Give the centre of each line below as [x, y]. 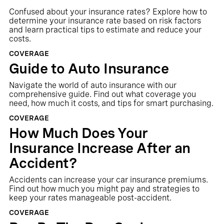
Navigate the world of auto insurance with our [92, 85]
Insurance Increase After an [99, 148]
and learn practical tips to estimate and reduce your [105, 30]
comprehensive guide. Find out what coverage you [102, 94]
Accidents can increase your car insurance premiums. [108, 180]
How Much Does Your [78, 133]
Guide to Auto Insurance [89, 68]
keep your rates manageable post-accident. [90, 198]
